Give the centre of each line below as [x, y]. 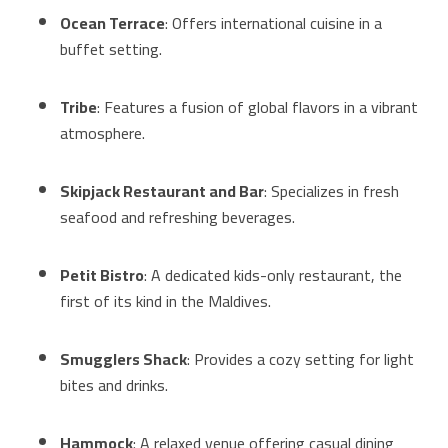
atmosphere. [102, 133]
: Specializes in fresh [331, 191]
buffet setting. [111, 49]
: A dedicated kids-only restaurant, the [273, 275]
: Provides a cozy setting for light [300, 359]
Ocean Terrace [112, 23]
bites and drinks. [114, 385]
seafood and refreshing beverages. [177, 217]
